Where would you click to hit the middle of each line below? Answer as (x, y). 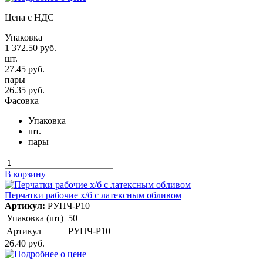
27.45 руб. (25, 69)
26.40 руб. (25, 244)
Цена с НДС (29, 18)
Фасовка (22, 101)
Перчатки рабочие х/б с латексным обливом (93, 195)
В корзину (25, 174)
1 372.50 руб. (31, 48)
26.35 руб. (25, 90)
